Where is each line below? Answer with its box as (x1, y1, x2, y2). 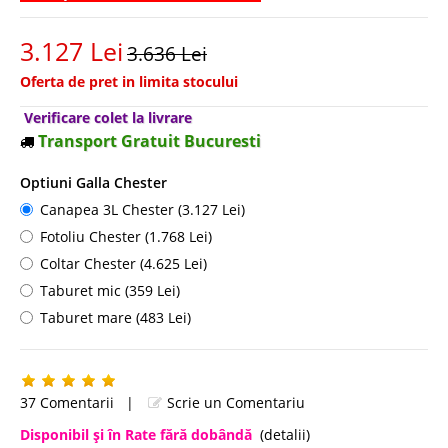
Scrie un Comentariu (163, 392, 305, 412)
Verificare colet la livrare (24, 107, 192, 127)
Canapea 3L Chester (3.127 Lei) (40, 199, 245, 219)
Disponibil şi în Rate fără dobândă (20, 424, 252, 444)
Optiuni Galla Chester (20, 172, 167, 192)
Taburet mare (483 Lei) (40, 307, 191, 327)
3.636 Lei (127, 40, 207, 67)
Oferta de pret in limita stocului (20, 71, 238, 91)
